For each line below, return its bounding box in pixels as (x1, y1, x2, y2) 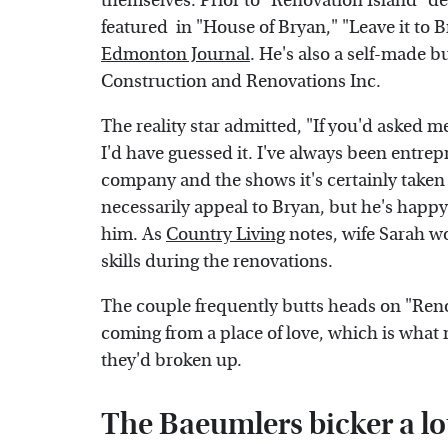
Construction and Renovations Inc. (101, 71, 381, 93)
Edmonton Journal (101, 44, 250, 66)
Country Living (166, 224, 285, 246)
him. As (101, 224, 166, 246)
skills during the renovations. (101, 251, 333, 273)
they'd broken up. (101, 350, 242, 372)
